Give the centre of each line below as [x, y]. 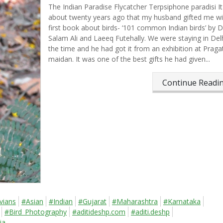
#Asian [32, 202]
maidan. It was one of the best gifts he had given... [129, 59]
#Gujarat [92, 202]
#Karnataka [182, 202]
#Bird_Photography [36, 212]
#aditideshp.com [99, 212]
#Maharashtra [135, 202]
